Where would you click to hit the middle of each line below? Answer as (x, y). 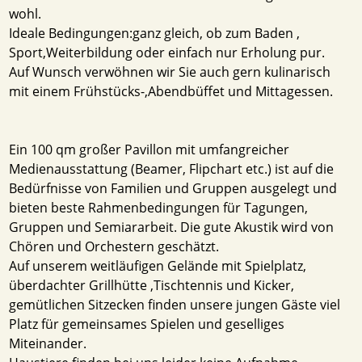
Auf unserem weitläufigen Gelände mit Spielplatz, (158, 265)
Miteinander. (48, 343)
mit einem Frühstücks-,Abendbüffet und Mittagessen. (171, 91)
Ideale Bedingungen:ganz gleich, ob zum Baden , (155, 33)
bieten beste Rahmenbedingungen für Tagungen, (159, 207)
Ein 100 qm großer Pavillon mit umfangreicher (149, 149)
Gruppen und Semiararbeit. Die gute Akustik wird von (172, 227)
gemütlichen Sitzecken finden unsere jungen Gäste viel (175, 304)
